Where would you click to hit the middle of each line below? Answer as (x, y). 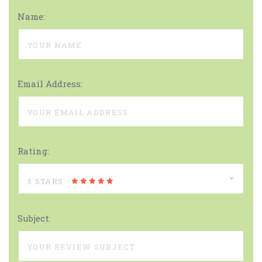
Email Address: (50, 83)
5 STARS (46, 181)
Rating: (33, 151)
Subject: (34, 218)
